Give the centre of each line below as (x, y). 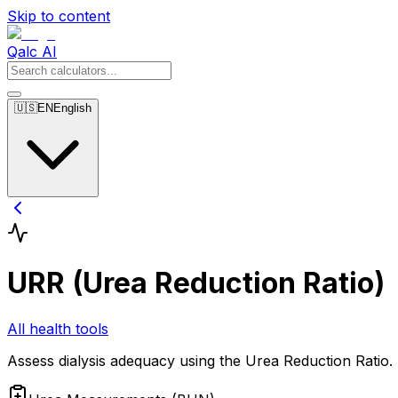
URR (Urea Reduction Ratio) (196, 283)
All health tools (58, 328)
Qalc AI (32, 52)
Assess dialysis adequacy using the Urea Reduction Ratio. (200, 360)
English (72, 108)
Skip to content (59, 16)
